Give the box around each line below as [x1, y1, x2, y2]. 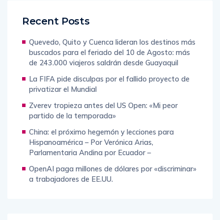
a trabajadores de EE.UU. [29, 174, 113, 184]
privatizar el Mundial [29, 84, 97, 94]
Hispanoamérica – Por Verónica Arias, [29, 137, 153, 147]
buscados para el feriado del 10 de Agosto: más [29, 48, 190, 57]
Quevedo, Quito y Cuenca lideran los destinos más [29, 37, 195, 47]
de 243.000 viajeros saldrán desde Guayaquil [29, 58, 178, 68]
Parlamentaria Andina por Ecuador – [29, 148, 151, 158]
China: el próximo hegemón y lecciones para [29, 127, 174, 137]
